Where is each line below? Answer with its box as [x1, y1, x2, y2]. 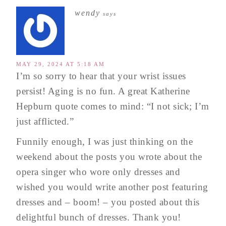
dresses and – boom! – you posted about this [16, 196, 200, 207]
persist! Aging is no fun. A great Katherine [16, 85, 190, 96]
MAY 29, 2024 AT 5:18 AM [16, 61, 105, 67]
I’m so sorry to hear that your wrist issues [16, 70, 186, 81]
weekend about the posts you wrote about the [16, 151, 202, 162]
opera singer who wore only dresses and [16, 166, 180, 177]
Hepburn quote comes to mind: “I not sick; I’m [16, 100, 209, 111]
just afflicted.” [16, 116, 74, 127]
